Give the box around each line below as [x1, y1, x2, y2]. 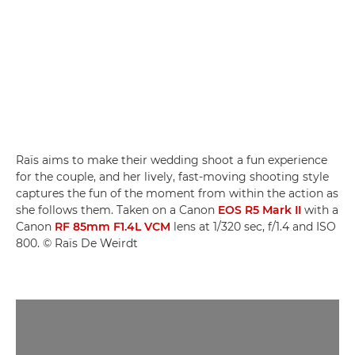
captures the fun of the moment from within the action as [16, 185, 338, 200]
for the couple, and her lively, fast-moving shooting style [16, 169, 329, 184]
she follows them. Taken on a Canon [16, 202, 218, 217]
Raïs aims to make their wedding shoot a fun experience [16, 152, 327, 167]
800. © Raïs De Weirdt [16, 235, 138, 250]
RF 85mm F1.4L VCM [55, 219, 170, 234]
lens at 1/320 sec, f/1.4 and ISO [170, 219, 336, 234]
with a [301, 202, 338, 217]
